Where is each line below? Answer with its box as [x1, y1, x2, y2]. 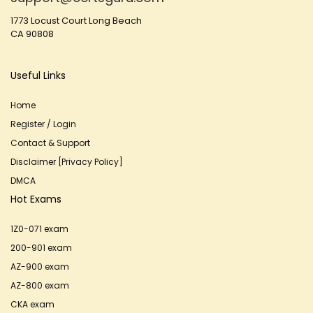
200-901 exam [10, 242, 72, 254]
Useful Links [10, 68, 66, 82]
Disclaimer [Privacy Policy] [10, 156, 123, 168]
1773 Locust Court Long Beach [10, 14, 142, 27]
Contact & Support [10, 137, 90, 149]
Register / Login [10, 118, 76, 130]
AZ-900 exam [10, 261, 69, 272]
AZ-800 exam [10, 279, 69, 291]
